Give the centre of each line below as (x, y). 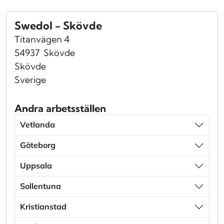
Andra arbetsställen (60, 108)
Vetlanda (37, 125)
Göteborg (38, 145)
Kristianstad (43, 207)
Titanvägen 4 (42, 39)
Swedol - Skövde (58, 25)
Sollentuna (40, 186)
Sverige (30, 79)
